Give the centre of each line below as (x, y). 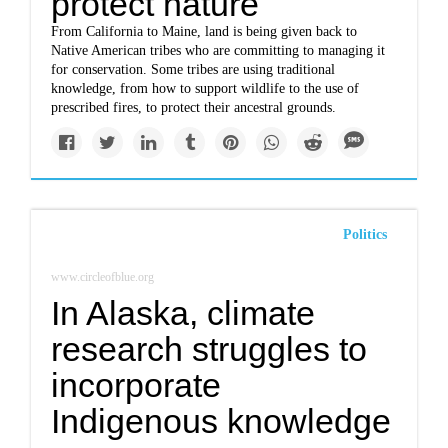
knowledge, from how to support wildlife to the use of (205, 88)
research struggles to (209, 349)
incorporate (136, 385)
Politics (364, 234)
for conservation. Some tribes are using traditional (193, 69)
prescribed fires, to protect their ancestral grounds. (194, 107)
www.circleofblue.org (103, 277)
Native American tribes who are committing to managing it (218, 50)
